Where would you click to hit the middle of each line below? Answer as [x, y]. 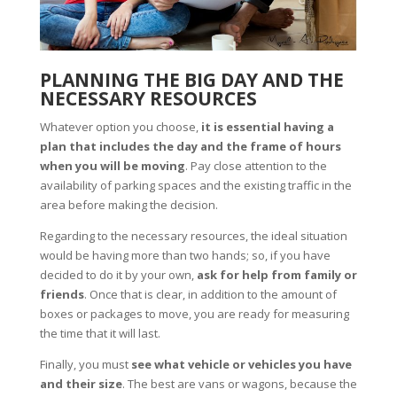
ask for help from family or [276, 275]
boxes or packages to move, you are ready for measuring [194, 314]
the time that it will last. [100, 334]
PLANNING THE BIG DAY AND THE [191, 80]
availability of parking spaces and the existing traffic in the [195, 186]
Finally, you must [85, 365]
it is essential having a [267, 127]
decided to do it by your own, [118, 275]
